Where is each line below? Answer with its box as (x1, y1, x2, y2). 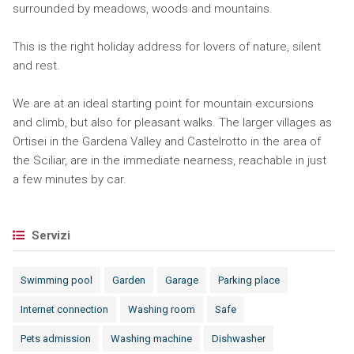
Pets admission (20, 333, 91, 345)
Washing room (127, 303, 195, 315)
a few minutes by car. (12, 172, 126, 186)
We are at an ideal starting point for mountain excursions (12, 96, 314, 111)
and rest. (12, 58, 60, 73)
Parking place (217, 274, 280, 286)
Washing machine (110, 333, 192, 345)
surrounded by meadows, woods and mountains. (12, 2, 273, 16)
